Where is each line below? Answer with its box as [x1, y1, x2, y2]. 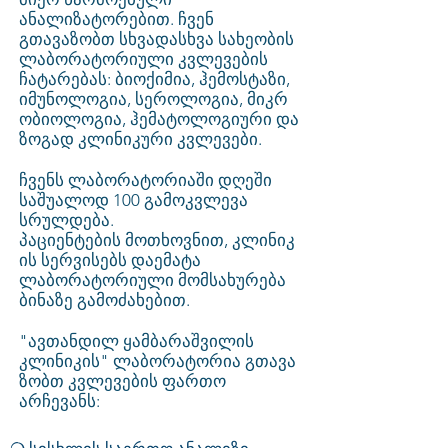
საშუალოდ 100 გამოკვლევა [19, 190, 248, 210]
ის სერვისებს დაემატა [19, 250, 201, 270]
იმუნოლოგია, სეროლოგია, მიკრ [19, 89, 288, 109]
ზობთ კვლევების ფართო [19, 371, 226, 391]
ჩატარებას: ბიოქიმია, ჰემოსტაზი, [19, 69, 294, 89]
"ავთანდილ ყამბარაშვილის [19, 331, 254, 351]
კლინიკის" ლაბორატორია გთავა [19, 351, 296, 371]
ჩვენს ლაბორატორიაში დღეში [19, 170, 272, 190]
